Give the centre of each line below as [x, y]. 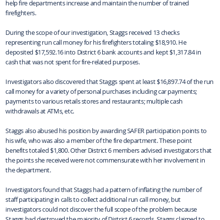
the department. [28, 170]
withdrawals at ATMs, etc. [40, 111]
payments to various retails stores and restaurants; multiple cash [94, 101]
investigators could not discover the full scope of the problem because [101, 209]
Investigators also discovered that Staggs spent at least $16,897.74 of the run [110, 81]
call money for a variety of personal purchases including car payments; [101, 91]
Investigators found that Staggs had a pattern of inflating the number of [104, 189]
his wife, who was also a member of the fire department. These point [99, 140]
